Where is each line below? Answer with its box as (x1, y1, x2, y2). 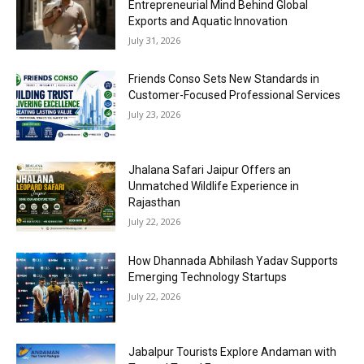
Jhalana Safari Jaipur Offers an (128, 163, 292, 177)
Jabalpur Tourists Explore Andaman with (128, 344, 337, 358)
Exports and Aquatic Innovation (128, 14, 288, 28)
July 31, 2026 (128, 33, 181, 46)
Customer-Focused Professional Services (128, 89, 341, 102)
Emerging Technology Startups (128, 270, 288, 284)
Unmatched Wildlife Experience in (128, 180, 300, 193)
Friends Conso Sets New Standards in (128, 72, 320, 86)
